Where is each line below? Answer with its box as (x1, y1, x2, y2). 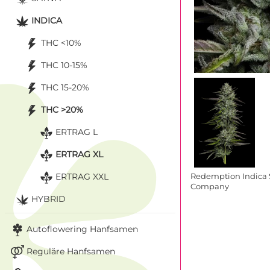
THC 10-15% (41, 59, 87, 71)
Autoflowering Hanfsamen (27, 223, 138, 234)
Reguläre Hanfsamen (27, 245, 115, 257)
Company (190, 181, 229, 191)
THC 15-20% (41, 81, 89, 93)
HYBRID (31, 193, 66, 204)
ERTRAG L (55, 126, 98, 137)
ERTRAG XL (55, 148, 103, 160)
